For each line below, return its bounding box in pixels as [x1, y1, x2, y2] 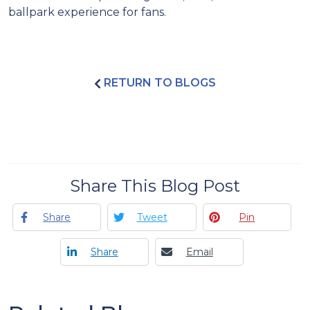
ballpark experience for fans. [8, 5, 166, 19]
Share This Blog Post [70, 175, 240, 196]
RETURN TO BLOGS [101, 75, 216, 89]
